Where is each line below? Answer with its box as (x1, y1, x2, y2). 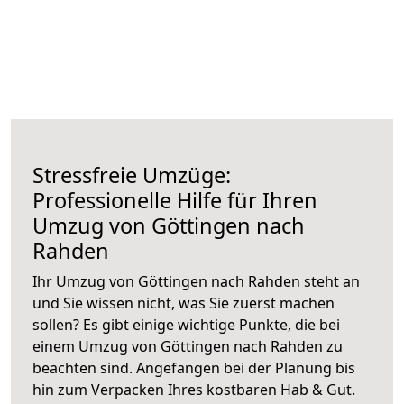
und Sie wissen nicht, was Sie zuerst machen (32, 292, 335, 313)
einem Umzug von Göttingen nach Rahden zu (32, 335, 343, 356)
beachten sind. (32, 357, 136, 378)
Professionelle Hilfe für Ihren (32, 185, 317, 215)
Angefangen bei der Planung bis (136, 357, 355, 378)
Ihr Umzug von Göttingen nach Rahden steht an (32, 271, 360, 291)
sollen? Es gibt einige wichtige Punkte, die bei (32, 314, 340, 335)
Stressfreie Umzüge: (32, 160, 231, 189)
